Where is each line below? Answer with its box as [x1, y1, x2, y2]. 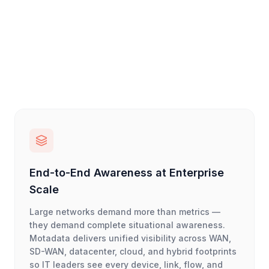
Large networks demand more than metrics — [29, 207, 220, 217]
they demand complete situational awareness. [29, 220, 225, 231]
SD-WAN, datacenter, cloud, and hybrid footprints [29, 246, 237, 257]
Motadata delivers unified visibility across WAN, [29, 233, 231, 244]
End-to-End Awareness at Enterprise [29, 166, 224, 180]
